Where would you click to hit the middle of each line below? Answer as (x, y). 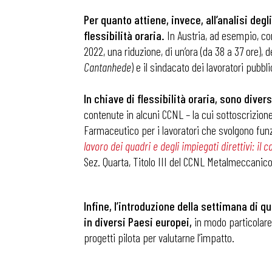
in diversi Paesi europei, (139, 222)
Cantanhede (107, 67)
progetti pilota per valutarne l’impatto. (159, 237)
